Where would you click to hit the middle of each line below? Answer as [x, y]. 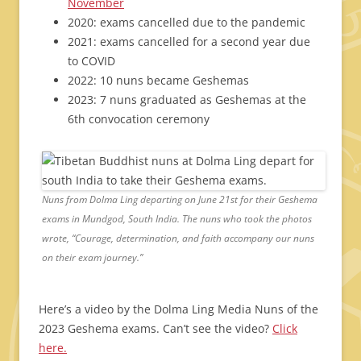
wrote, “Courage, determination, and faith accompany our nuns [178, 238]
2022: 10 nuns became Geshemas [158, 80]
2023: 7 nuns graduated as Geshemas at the [187, 100]
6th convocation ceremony [139, 119]
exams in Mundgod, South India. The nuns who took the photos [177, 219]
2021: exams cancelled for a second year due [189, 41]
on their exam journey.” [92, 257]
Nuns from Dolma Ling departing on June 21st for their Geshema [180, 199]
